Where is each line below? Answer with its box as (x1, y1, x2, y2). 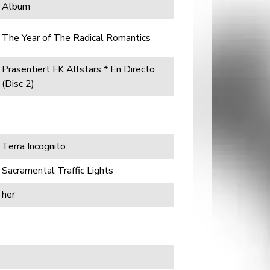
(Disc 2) (2, 77, 34, 90)
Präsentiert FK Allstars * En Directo (2, 63, 155, 76)
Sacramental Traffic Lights (2, 164, 113, 177)
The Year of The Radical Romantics (2, 31, 151, 45)
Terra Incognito (2, 140, 66, 153)
